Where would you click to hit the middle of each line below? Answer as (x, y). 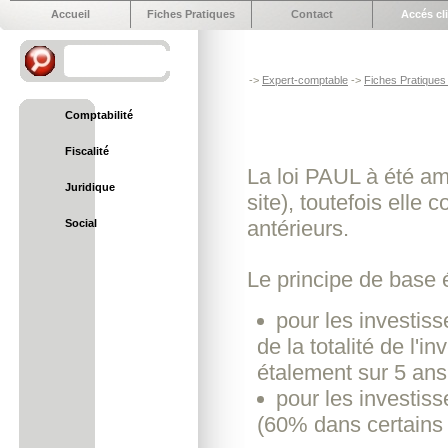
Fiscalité (87, 151)
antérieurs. (298, 228)
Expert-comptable (305, 80)
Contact (312, 14)
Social (81, 223)
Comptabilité (99, 115)
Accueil (70, 14)
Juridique (90, 187)
